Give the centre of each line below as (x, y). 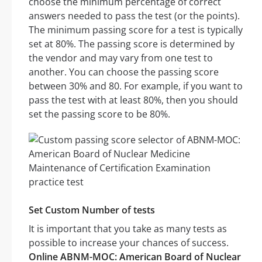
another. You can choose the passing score (124, 72)
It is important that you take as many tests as (128, 229)
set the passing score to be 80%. (99, 114)
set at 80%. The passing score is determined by (132, 44)
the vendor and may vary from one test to (121, 58)
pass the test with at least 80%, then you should (133, 100)
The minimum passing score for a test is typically (136, 30)
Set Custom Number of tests (92, 210)
